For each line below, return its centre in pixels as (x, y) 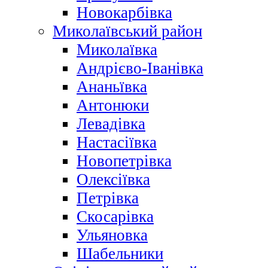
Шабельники (120, 254)
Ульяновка (112, 235)
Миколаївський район (127, 31)
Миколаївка (117, 50)
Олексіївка (113, 180)
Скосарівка (115, 217)
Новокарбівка (124, 13)
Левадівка (111, 124)
